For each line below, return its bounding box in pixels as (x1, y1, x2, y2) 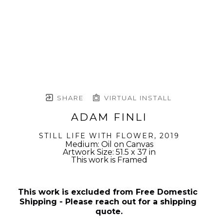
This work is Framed (71, 155, 147, 164)
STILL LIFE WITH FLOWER (38, 131, 154, 140)
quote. (95, 206, 123, 216)
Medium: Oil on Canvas (65, 139, 153, 149)
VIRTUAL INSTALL (102, 93, 172, 102)
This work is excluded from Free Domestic (18, 187, 198, 197)
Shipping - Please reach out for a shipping (19, 197, 197, 206)
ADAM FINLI (71, 110, 147, 123)
